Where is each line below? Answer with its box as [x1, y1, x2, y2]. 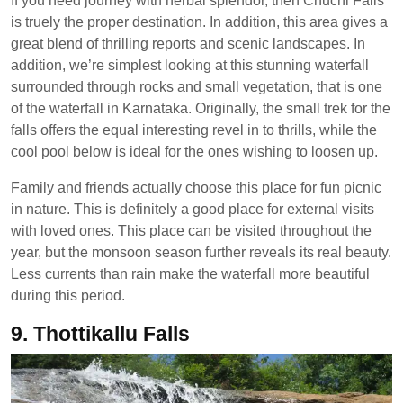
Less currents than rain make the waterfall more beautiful [11, 266, 370, 282]
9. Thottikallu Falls [11, 322, 190, 345]
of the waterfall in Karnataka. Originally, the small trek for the [11, 101, 390, 116]
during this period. [11, 288, 125, 303]
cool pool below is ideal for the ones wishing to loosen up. [11, 144, 378, 159]
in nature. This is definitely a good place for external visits [11, 201, 374, 217]
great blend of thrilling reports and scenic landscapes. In [11, 36, 365, 51]
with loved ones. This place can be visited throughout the [11, 223, 372, 238]
